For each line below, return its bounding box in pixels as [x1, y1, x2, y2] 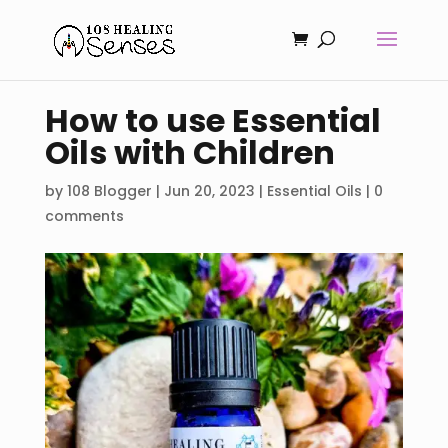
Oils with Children [44, 129, 335, 175]
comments [44, 205, 124, 226]
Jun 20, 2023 [163, 180, 255, 201]
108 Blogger [66, 180, 152, 201]
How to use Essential [44, 97, 381, 143]
